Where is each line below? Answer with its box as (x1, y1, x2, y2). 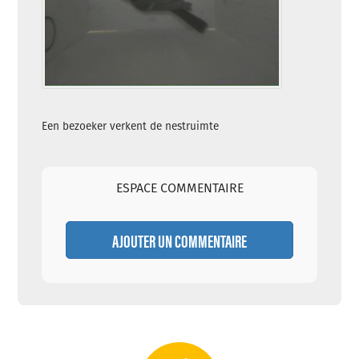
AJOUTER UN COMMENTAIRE (112, 228, 247, 253)
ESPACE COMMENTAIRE (115, 179, 244, 198)
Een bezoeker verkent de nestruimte (42, 119, 220, 135)
